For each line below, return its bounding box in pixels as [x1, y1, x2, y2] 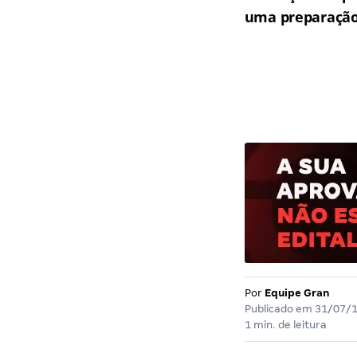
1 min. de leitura [244, 319, 327, 331]
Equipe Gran [264, 287, 330, 300]
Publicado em [244, 303, 315, 316]
